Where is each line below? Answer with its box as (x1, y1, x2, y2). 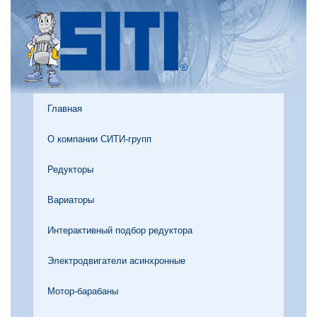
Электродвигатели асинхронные (47, 255, 185, 266)
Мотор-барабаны (47, 286, 118, 296)
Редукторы (47, 164, 93, 175)
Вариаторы (47, 195, 94, 205)
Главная (47, 103, 82, 114)
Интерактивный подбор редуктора (47, 225, 192, 236)
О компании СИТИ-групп (47, 134, 151, 144)
